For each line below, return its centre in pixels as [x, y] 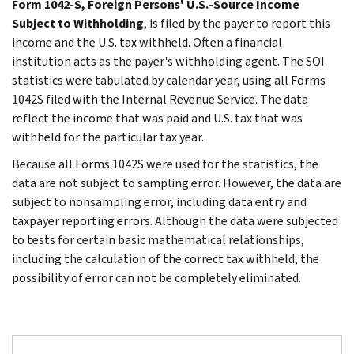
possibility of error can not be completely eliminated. [156, 277]
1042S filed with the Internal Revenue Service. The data [160, 99]
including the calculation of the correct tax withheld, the [166, 258]
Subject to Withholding [78, 23]
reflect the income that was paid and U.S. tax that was [157, 118]
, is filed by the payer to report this [237, 23]
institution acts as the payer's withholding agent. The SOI [168, 61]
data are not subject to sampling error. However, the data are [177, 183]
